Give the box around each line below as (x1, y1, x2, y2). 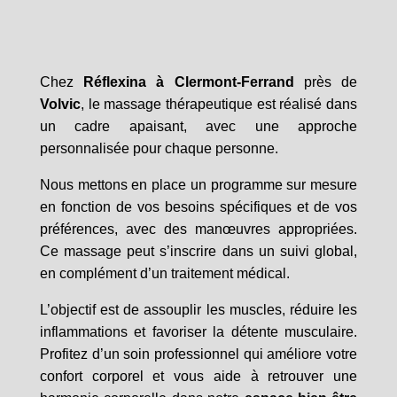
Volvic (39, 96, 81, 112)
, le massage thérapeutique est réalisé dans (80, 96, 358, 112)
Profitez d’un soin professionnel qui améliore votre (39, 346, 358, 362)
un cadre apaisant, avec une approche (39, 118, 358, 134)
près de (293, 74, 358, 90)
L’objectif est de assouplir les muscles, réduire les (39, 301, 358, 317)
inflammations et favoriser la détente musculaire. (39, 323, 358, 339)
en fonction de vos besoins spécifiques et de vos (39, 198, 358, 214)
